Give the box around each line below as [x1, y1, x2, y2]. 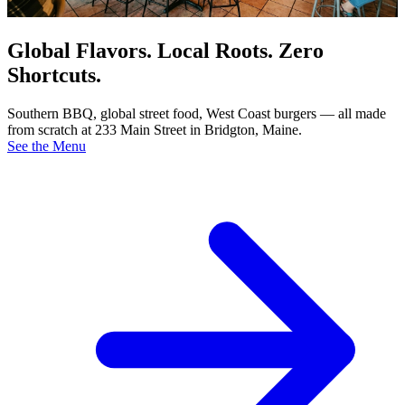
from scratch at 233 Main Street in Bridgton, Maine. [7, 121, 302, 137]
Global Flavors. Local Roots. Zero [7, 38, 324, 62]
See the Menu [7, 137, 86, 154]
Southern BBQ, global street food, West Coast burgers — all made [7, 105, 386, 121]
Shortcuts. [7, 62, 101, 87]
